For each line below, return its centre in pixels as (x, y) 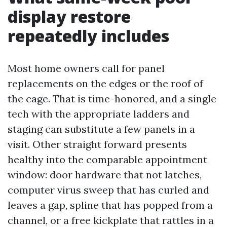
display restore (69, 16)
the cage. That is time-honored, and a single (112, 99)
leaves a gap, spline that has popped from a (110, 205)
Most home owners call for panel (86, 68)
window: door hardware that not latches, (105, 175)
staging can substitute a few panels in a (101, 129)
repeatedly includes (88, 36)
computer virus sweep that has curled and (108, 190)
